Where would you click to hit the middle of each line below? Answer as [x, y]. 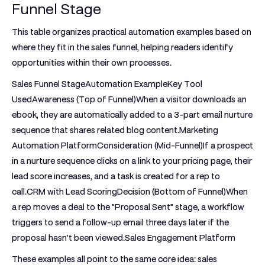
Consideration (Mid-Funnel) [150, 146]
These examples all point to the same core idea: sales [114, 259]
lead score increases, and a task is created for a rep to [116, 176]
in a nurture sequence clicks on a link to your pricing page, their [132, 161]
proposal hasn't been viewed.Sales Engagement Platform [124, 238]
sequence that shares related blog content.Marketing [115, 130]
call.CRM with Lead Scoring [64, 192]
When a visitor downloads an [191, 99]
